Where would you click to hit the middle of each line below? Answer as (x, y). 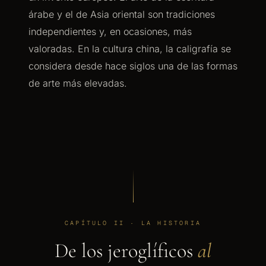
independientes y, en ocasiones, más (110, 31)
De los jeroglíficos (126, 251)
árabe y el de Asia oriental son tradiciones (122, 14)
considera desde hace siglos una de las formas (133, 66)
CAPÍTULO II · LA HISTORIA (133, 223)
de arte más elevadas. (78, 83)
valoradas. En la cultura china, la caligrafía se (130, 49)
